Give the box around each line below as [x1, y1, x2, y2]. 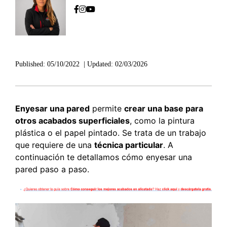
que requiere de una [15, 140, 94, 150]
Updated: [87, 60, 113, 68]
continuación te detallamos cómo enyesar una [15, 152, 192, 163]
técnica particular [94, 140, 163, 150]
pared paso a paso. [15, 164, 89, 175]
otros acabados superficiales [15, 116, 130, 126]
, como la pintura [130, 116, 195, 126]
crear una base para [124, 103, 203, 114]
